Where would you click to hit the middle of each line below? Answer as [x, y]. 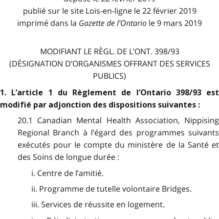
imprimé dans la [48, 23]
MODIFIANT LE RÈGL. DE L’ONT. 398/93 [109, 51]
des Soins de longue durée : [68, 157]
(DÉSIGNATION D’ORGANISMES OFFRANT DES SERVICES [109, 63]
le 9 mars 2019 [174, 23]
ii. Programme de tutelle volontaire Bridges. [111, 189]
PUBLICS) [109, 76]
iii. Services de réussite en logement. [98, 205]
